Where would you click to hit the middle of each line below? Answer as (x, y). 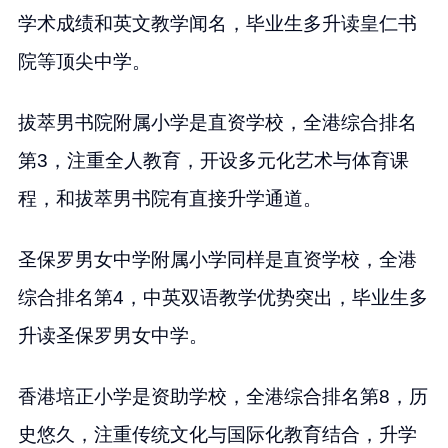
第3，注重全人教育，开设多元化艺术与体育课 (213, 160)
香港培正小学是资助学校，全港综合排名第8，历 (222, 396)
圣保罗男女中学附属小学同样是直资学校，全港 (217, 259)
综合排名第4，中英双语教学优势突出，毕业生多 (222, 297)
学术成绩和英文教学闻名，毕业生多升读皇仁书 (217, 23)
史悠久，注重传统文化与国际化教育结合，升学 (217, 434)
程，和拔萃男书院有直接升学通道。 (169, 198)
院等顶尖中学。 (84, 61)
